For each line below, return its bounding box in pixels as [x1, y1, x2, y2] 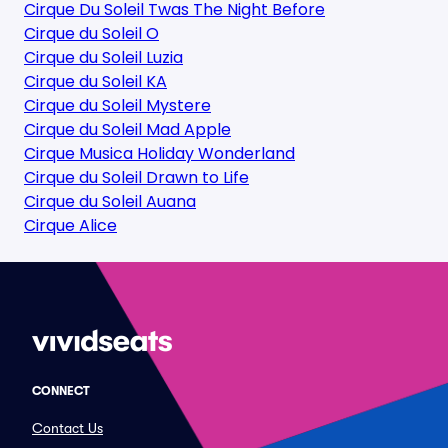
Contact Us [32, 420, 103, 436]
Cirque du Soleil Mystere [24, 94, 211, 117]
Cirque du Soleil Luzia [24, 46, 183, 69]
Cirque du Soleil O [24, 22, 159, 45]
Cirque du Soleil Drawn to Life [24, 166, 249, 189]
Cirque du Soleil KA [24, 70, 167, 93]
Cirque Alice [24, 214, 117, 237]
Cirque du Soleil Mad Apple [24, 118, 231, 141]
